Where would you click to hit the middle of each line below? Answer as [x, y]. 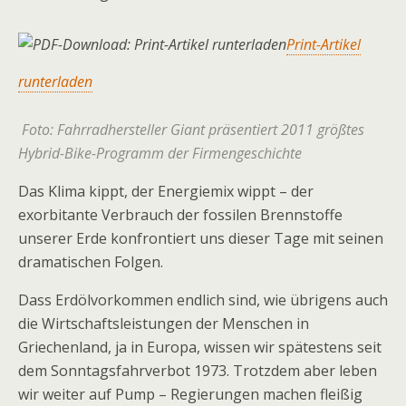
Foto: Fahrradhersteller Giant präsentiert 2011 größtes [193, 130]
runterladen [55, 82]
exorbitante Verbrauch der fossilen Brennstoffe [180, 215]
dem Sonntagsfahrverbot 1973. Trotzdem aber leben [198, 371]
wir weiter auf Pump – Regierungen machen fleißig [190, 394]
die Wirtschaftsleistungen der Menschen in [164, 324]
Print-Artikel [324, 44]
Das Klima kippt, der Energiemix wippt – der [166, 191]
